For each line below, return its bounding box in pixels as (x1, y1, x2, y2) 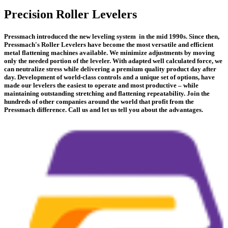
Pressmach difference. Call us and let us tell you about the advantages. (4, 105, 203, 113)
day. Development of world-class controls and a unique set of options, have (4, 73, 215, 81)
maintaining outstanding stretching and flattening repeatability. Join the (4, 89, 210, 97)
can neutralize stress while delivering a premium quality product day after (4, 65, 216, 73)
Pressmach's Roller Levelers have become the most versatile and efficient (4, 40, 213, 48)
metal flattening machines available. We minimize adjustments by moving (4, 48, 215, 56)
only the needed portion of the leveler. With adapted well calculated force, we (4, 56, 222, 65)
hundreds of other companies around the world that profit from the (4, 97, 194, 105)
